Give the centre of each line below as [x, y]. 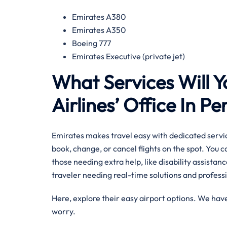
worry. [64, 211]
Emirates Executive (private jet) [129, 56]
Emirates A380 [100, 17]
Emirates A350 [100, 30]
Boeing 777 [91, 43]
